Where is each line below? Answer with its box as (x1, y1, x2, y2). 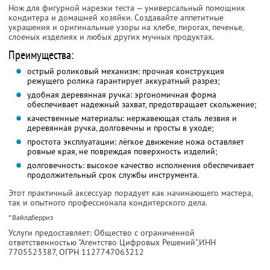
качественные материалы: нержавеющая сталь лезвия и (27, 113, 237, 124)
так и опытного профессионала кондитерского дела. (8, 197, 207, 209)
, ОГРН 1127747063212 (55, 246, 144, 258)
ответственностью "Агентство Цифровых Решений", (8, 237, 199, 248)
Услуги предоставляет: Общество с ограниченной (8, 227, 195, 239)
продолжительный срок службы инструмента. (27, 169, 199, 181)
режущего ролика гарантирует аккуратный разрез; (27, 75, 220, 87)
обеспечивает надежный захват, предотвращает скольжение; (27, 99, 257, 110)
